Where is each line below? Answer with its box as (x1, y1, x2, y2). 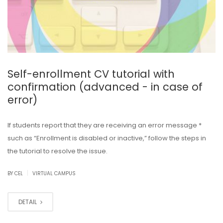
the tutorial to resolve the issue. (7, 146, 108, 156)
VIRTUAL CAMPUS (32, 169, 76, 177)
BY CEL (7, 169, 24, 177)
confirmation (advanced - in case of (7, 79, 203, 94)
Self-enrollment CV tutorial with (7, 66, 175, 81)
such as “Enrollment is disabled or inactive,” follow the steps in (7, 133, 206, 143)
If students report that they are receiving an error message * (7, 120, 202, 130)
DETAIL (18, 197, 38, 206)
